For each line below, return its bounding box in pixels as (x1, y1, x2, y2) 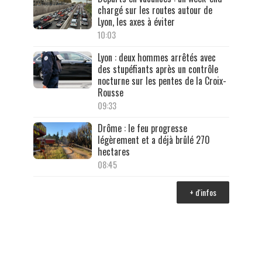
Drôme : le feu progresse (97, 121, 187, 136)
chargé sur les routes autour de (97, 3, 212, 18)
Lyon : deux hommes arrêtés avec (97, 50, 216, 65)
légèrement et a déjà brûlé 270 (97, 133, 210, 147)
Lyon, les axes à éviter (97, 15, 175, 29)
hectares (97, 144, 130, 159)
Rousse (97, 85, 123, 100)
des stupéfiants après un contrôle (97, 62, 218, 77)
